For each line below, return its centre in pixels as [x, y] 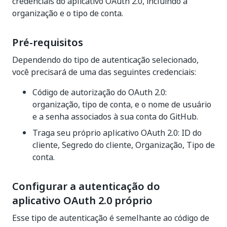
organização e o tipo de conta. [68, 13]
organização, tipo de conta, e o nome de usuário [122, 104]
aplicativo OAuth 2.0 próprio [82, 201]
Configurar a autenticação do [86, 186]
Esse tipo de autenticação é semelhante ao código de [111, 218]
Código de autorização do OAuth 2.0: [100, 92]
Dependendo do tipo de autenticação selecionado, [105, 60]
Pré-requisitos [48, 43]
